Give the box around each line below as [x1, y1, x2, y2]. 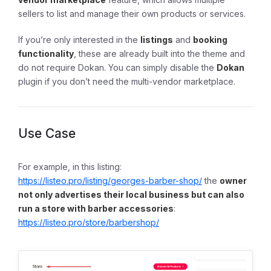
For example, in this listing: [18, 162, 122, 172]
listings [140, 34, 173, 45]
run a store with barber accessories [18, 203, 174, 214]
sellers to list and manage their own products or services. [18, 8, 246, 19]
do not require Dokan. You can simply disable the [18, 62, 217, 73]
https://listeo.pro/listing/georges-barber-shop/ [18, 175, 202, 186]
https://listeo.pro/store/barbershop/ [18, 217, 159, 227]
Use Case [18, 126, 76, 141]
